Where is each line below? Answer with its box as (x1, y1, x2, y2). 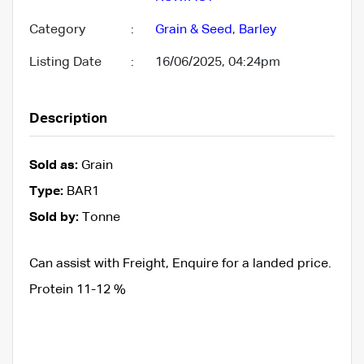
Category (29, 23, 85, 37)
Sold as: (29, 158, 78, 172)
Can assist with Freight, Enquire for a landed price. (29, 257, 331, 271)
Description (29, 111, 107, 126)
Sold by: (29, 210, 79, 224)
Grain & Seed (155, 23, 232, 37)
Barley (239, 23, 276, 37)
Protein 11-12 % (29, 283, 126, 297)
